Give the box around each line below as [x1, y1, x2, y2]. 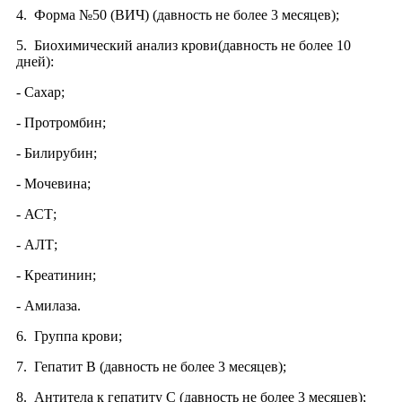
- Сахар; [16, 84, 65, 100]
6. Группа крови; [16, 328, 122, 344]
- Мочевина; [16, 176, 91, 191]
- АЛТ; [16, 237, 57, 252]
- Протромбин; [16, 115, 106, 130]
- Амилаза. [16, 298, 81, 313]
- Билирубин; [16, 145, 97, 161]
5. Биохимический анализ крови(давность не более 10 [16, 38, 351, 53]
